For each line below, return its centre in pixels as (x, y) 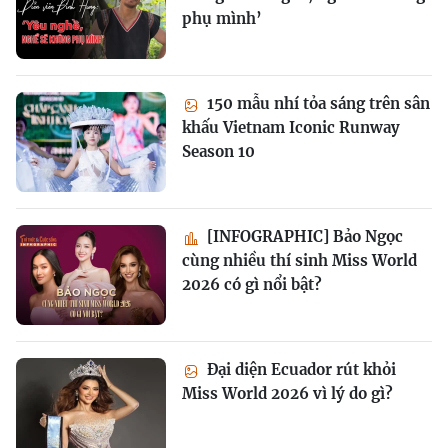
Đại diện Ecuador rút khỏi (299, 370)
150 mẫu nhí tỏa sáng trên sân (316, 104)
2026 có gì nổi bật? (252, 285)
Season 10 (218, 152)
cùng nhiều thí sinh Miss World (299, 261)
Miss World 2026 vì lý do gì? (287, 394)
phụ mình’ (222, 19)
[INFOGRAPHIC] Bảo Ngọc (303, 237)
